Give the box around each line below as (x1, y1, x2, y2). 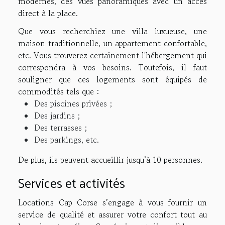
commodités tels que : (18, 85, 99, 98)
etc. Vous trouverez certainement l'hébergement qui (18, 49, 207, 62)
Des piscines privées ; (34, 97, 112, 110)
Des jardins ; (34, 109, 80, 122)
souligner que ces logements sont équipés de (18, 73, 207, 86)
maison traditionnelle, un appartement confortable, (18, 37, 207, 50)
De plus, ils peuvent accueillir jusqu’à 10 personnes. (18, 154, 205, 166)
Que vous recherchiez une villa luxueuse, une (18, 25, 207, 38)
